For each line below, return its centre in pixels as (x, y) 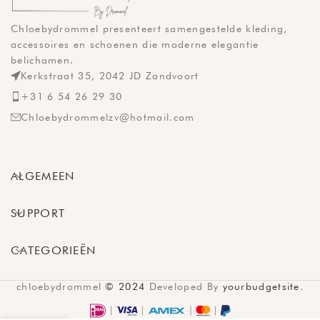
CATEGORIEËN (54, 250)
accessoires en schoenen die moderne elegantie (135, 44)
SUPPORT (38, 213)
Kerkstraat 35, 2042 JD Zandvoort (110, 75)
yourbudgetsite (261, 286)
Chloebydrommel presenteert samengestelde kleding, (149, 28)
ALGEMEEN (43, 176)
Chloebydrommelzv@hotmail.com (108, 117)
